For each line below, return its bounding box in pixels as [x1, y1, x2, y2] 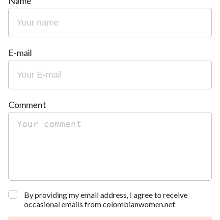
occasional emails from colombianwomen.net [24, 199, 175, 209]
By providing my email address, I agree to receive [24, 190, 188, 200]
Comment [8, 99, 46, 110]
